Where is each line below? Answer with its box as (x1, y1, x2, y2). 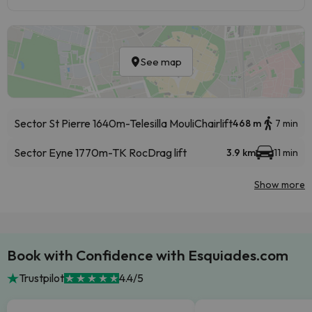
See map (141, 55, 182, 68)
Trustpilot (18, 271, 64, 285)
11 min (274, 146, 298, 159)
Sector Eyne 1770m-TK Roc (14, 146, 148, 159)
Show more (254, 178, 305, 191)
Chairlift (194, 116, 233, 130)
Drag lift (148, 146, 187, 159)
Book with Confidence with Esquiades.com (7, 246, 288, 264)
